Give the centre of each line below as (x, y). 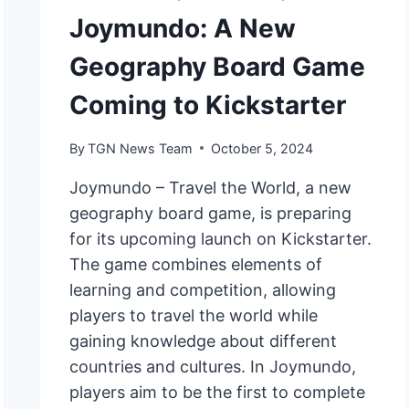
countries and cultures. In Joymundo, (213, 366)
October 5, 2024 (262, 148)
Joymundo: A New (183, 29)
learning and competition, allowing (203, 289)
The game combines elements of (196, 264)
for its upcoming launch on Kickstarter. (221, 238)
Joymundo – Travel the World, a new (211, 187)
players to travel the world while (194, 315)
